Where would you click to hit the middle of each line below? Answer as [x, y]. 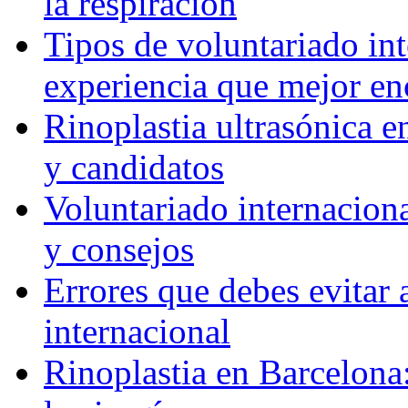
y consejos [119, 250]
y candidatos [134, 168]
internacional [137, 331]
